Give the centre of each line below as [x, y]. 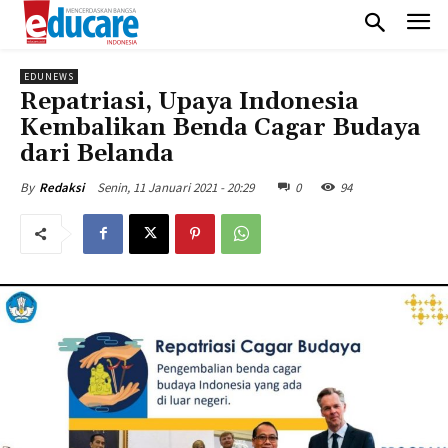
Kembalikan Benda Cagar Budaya [220, 127]
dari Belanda [97, 153]
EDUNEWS [49, 76]
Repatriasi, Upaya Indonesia [189, 101]
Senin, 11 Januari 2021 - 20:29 [175, 187]
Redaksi [61, 187]
